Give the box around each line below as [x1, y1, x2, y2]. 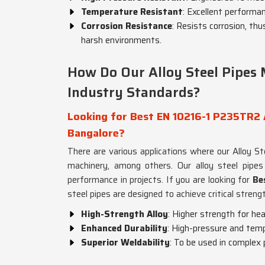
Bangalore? [67, 125, 125, 141]
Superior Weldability [81, 235, 170, 250]
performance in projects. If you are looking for [67, 173, 253, 187]
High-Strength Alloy [81, 207, 168, 221]
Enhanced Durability [81, 221, 167, 235]
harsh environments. [81, 33, 161, 47]
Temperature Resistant [81, 5, 183, 19]
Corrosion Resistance [81, 19, 172, 33]
